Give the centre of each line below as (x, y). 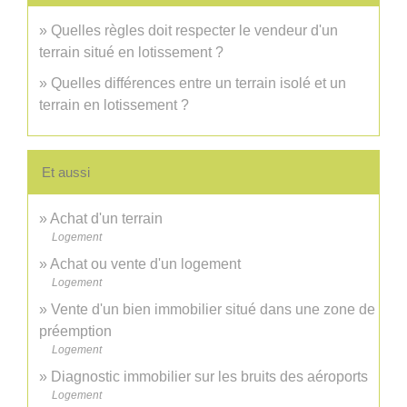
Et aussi (66, 173)
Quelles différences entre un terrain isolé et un (199, 84)
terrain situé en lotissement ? (131, 53)
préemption (75, 332)
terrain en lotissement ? (114, 105)
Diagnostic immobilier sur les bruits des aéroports (209, 377)
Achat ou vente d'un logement (145, 264)
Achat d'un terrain (106, 219)
